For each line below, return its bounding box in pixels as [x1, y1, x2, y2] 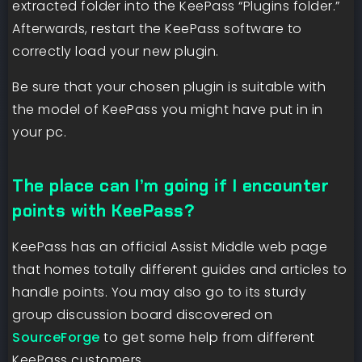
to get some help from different [99, 328, 315, 347]
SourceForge [12, 328, 100, 347]
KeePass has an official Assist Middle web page [12, 238, 327, 257]
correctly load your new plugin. [12, 42, 219, 61]
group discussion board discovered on [12, 305, 272, 325]
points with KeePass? [12, 200, 195, 222]
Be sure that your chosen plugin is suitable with [12, 78, 326, 97]
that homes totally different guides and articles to [12, 260, 347, 280]
